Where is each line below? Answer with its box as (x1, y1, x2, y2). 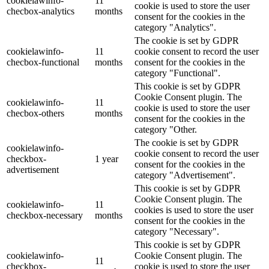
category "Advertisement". (134, 170, 235, 181)
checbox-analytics (7, 6, 74, 17)
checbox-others (7, 108, 64, 119)
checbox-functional (7, 57, 79, 68)
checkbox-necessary (7, 210, 83, 221)
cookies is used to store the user (134, 205, 253, 216)
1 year (95, 154, 118, 165)
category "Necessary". (134, 226, 219, 237)
